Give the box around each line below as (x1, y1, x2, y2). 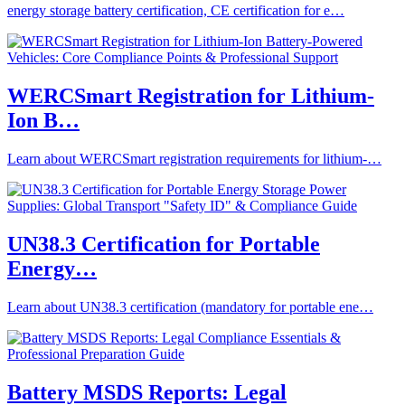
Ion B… (7, 108, 80, 133)
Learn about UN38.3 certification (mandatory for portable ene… (7, 298, 373, 315)
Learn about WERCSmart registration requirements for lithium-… (7, 151, 381, 167)
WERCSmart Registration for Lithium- (7, 84, 374, 108)
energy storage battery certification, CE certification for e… (7, 3, 344, 19)
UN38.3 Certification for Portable (7, 231, 320, 256)
